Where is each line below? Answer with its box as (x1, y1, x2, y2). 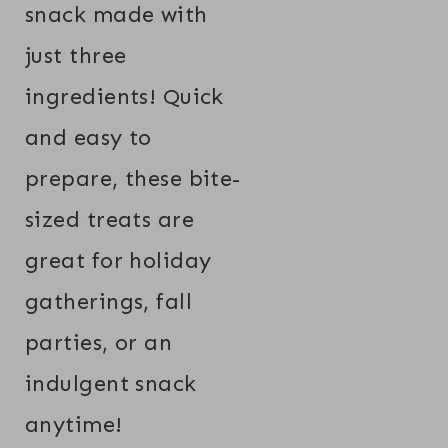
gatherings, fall (25, 287, 193, 315)
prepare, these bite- (25, 164, 241, 192)
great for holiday (25, 246, 212, 274)
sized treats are (25, 205, 195, 233)
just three (25, 41, 127, 69)
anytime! (25, 410, 123, 438)
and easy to (25, 123, 152, 151)
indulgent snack (25, 369, 197, 397)
